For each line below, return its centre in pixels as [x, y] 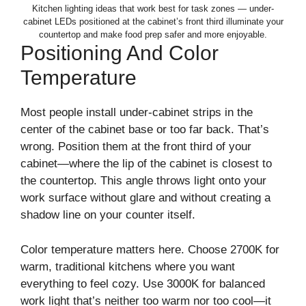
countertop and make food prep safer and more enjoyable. [153, 35]
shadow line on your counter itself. [108, 215]
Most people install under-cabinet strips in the [137, 113]
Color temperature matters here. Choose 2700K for [150, 249]
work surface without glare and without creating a [145, 198]
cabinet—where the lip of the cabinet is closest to [146, 164]
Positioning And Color [120, 53]
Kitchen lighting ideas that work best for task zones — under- [153, 9]
